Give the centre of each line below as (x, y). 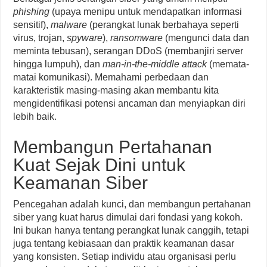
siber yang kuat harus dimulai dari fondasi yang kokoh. (128, 218)
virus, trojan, (40, 38)
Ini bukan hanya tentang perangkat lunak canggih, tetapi (131, 231)
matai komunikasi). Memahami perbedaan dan (111, 77)
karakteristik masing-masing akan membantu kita (116, 91)
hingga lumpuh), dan (58, 64)
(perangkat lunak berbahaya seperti (163, 25)
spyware (85, 38)
